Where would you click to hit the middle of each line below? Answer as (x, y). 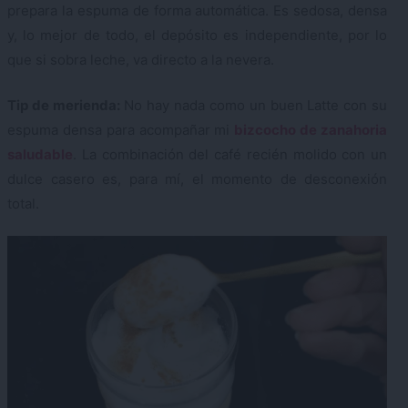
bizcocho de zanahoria (311, 129)
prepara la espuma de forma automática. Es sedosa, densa (197, 11)
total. (23, 203)
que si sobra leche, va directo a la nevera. (141, 60)
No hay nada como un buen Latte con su (254, 105)
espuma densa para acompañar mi (121, 129)
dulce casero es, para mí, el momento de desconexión (197, 178)
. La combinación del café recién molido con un (230, 154)
